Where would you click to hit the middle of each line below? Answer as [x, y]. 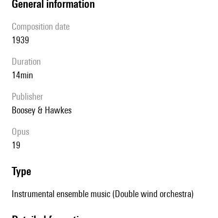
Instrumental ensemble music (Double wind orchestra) [103, 194]
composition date [43, 27]
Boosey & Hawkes [44, 110]
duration [29, 62]
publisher [30, 97]
